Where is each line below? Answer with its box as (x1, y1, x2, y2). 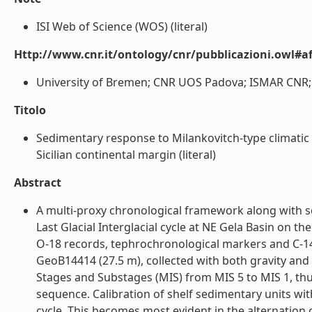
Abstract (14, 175, 61, 190)
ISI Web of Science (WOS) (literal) (36, 19, 208, 34)
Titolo (14, 102, 46, 118)
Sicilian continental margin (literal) (36, 147, 216, 162)
